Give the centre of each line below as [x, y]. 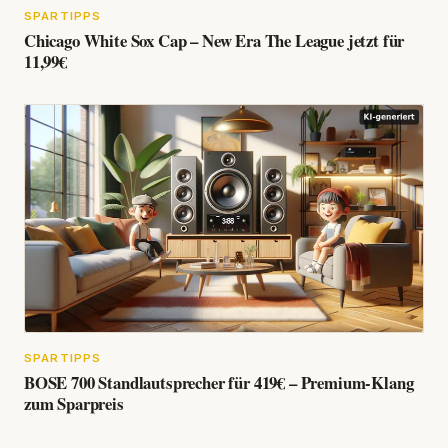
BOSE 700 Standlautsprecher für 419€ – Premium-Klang [219, 383]
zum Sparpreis [74, 404]
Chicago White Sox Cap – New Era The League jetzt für [214, 41]
